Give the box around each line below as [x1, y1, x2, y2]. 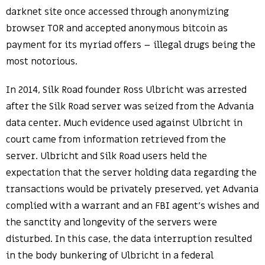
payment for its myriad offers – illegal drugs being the [6, 38, 256, 52]
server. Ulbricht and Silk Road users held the [6, 150, 207, 163]
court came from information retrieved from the [6, 133, 226, 147]
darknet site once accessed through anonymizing [6, 5, 229, 19]
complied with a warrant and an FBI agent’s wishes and [6, 199, 259, 213]
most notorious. [6, 55, 77, 69]
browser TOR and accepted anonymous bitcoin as [6, 22, 228, 35]
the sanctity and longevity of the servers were [6, 216, 217, 230]
